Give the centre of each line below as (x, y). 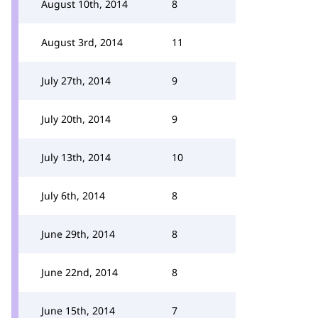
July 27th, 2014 (76, 81)
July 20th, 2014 (76, 119)
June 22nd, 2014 (79, 272)
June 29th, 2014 (78, 234)
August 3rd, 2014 (82, 42)
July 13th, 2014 (76, 157)
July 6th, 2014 (73, 196)
